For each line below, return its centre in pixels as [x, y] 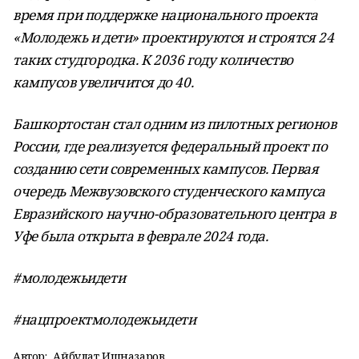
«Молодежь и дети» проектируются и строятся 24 [173, 37]
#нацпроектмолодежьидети [105, 319]
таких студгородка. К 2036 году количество [153, 60]
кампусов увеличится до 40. [103, 82]
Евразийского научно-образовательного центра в [174, 214]
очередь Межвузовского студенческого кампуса [169, 191]
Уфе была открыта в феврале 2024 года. [141, 236]
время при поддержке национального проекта [165, 15]
